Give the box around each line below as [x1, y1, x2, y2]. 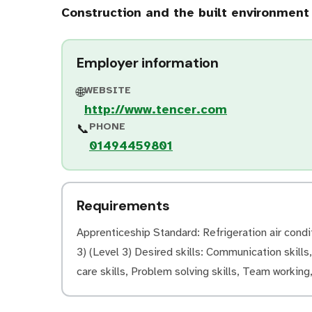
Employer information [77, 54, 219, 72]
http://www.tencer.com [84, 102, 227, 117]
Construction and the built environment [61, 5, 309, 20]
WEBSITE [84, 84, 131, 96]
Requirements [77, 196, 170, 214]
